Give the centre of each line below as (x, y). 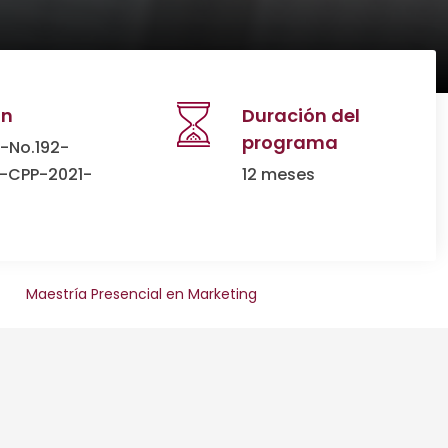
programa (290, 142)
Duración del (301, 115)
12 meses (278, 174)
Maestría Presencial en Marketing (141, 294)
